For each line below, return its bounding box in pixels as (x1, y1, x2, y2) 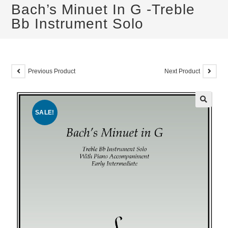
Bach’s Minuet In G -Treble (11, 2, 195, 17)
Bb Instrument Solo (11, 16, 144, 32)
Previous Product (28, 67, 76, 75)
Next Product (164, 67, 200, 75)
